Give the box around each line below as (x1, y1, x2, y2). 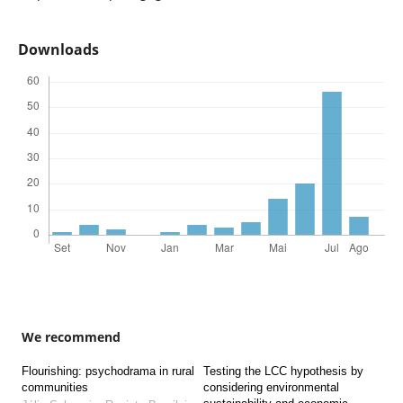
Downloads (17, 40, 99, 60)
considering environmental (203, 381, 339, 395)
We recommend (21, 328, 121, 346)
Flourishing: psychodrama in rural (21, 364, 194, 379)
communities (21, 381, 88, 395)
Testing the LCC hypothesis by (203, 364, 363, 379)
